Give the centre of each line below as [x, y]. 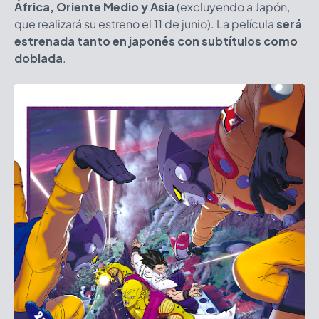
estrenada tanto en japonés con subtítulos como [156, 41]
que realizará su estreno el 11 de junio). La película [145, 23]
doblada [38, 58]
